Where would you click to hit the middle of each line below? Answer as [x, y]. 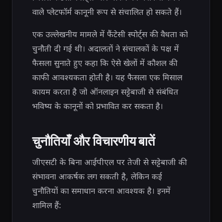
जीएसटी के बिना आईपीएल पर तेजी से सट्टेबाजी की [110, 162]
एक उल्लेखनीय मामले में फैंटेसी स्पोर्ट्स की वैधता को [110, 34]
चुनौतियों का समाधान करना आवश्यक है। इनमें [101, 191]
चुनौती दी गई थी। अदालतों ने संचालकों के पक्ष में [106, 48]
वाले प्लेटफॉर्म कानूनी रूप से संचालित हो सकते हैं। [107, 12]
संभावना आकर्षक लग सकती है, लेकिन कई [97, 176]
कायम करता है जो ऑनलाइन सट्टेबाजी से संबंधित [105, 91]
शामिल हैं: [47, 205]
